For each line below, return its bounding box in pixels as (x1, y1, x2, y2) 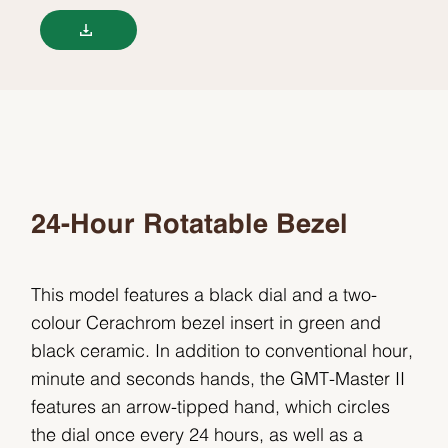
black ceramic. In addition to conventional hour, (31, 342, 414, 361)
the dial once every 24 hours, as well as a (31, 426, 364, 445)
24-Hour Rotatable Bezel (31, 211, 349, 239)
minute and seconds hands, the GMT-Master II (31, 370, 406, 389)
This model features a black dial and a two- (31, 286, 378, 305)
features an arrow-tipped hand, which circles (31, 398, 391, 417)
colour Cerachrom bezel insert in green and (31, 314, 382, 333)
